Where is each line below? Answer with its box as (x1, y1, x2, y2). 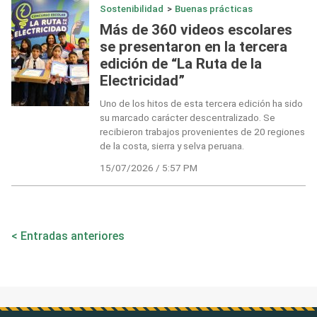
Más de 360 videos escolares (99, 21, 292, 38)
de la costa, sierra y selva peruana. (99, 140, 244, 152)
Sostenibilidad (99, 3, 163, 15)
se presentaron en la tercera (99, 38, 287, 55)
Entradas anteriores (21, 229, 125, 243)
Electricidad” (99, 71, 185, 89)
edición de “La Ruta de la (99, 54, 262, 72)
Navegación (11, 216, 102, 236)
